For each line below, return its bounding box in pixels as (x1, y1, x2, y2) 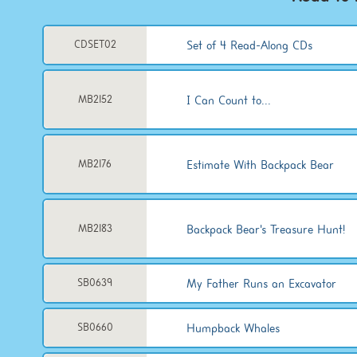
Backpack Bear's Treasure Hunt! (186, 221, 345, 237)
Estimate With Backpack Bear (186, 156, 334, 173)
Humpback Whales (186, 320, 280, 336)
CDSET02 (73, 37, 116, 51)
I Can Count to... (186, 92, 271, 108)
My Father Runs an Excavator (186, 275, 336, 292)
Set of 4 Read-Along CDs (186, 37, 312, 53)
